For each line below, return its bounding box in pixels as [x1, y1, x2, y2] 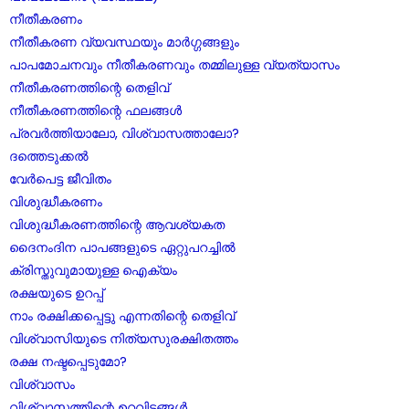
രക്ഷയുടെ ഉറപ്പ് [9, 284, 103, 302]
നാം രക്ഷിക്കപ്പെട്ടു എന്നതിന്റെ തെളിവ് [9, 307, 235, 325]
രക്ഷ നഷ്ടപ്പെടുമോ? [9, 352, 127, 371]
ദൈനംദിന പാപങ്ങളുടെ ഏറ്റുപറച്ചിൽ [9, 238, 236, 257]
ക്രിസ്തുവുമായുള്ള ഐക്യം [9, 261, 177, 279]
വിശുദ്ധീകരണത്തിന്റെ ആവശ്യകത [9, 215, 225, 234]
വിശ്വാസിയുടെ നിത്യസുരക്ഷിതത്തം [9, 330, 238, 348]
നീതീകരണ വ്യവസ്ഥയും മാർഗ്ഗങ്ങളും [9, 33, 239, 51]
